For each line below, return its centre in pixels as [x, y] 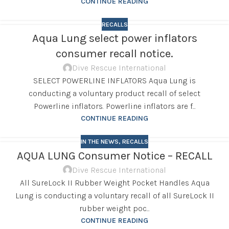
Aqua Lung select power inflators [114, 39]
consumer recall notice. [114, 54]
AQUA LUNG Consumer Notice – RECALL [114, 156]
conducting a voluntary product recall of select [114, 94]
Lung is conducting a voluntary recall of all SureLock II [114, 195]
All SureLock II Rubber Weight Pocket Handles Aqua [114, 182]
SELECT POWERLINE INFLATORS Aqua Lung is [114, 81]
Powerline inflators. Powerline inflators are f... [114, 106]
